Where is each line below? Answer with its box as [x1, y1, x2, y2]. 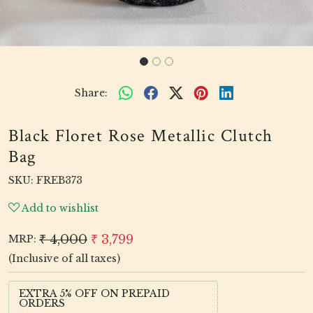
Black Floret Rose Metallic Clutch [8, 124, 273, 147]
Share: [74, 86, 108, 99]
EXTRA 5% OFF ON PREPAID [19, 287, 170, 300]
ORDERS [19, 297, 65, 310]
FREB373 [36, 174, 82, 187]
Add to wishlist [22, 202, 99, 214]
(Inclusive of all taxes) [8, 252, 120, 265]
